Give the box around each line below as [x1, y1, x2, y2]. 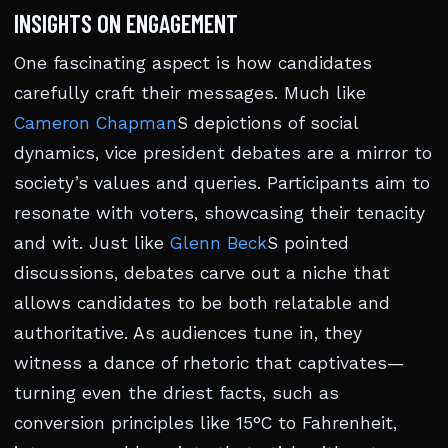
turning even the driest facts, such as [14, 383, 339, 404]
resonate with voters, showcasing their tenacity [14, 203, 425, 224]
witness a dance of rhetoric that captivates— [14, 353, 404, 374]
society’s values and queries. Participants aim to [14, 173, 430, 194]
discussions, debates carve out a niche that [14, 263, 390, 284]
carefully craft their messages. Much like [14, 83, 366, 104]
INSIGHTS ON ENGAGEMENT [14, 8, 238, 39]
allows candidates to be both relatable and [14, 293, 390, 314]
